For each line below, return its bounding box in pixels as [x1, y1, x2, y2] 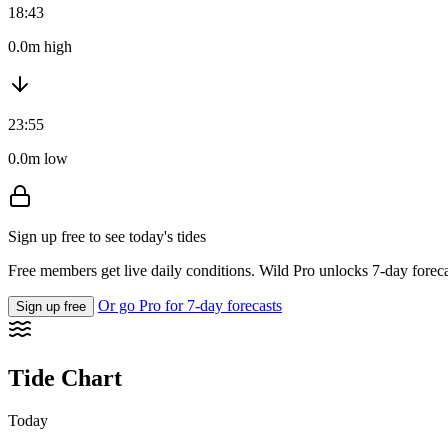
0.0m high [8, 38, 72, 56]
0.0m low [8, 150, 68, 168]
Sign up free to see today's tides [8, 228, 206, 246]
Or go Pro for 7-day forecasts [98, 297, 282, 315]
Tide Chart [8, 365, 122, 392]
